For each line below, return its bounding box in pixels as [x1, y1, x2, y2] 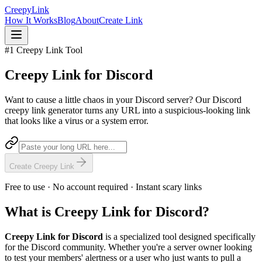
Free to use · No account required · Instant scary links [5, 181, 202, 192]
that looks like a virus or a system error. [5, 115, 149, 126]
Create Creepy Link [9, 161, 74, 171]
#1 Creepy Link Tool [5, 45, 82, 55]
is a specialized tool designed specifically [103, 231, 256, 242]
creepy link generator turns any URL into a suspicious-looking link [5, 105, 250, 115]
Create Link [99, 15, 143, 25]
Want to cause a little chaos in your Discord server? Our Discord [5, 94, 242, 105]
